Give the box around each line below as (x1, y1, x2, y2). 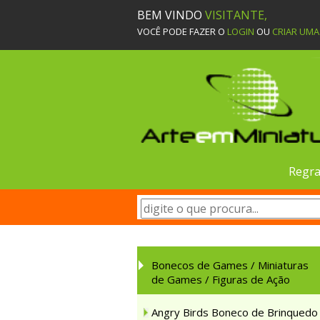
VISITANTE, (205, 7, 267, 23)
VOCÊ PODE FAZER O (137, 25, 227, 38)
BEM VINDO (137, 7, 205, 23)
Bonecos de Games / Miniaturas (151, 258, 309, 272)
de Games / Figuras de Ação (151, 272, 290, 286)
